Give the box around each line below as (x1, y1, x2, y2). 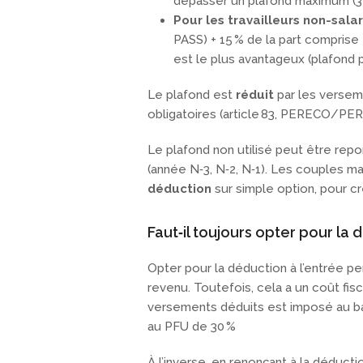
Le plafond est (147, 88, 236, 103)
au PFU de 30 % (147, 319, 236, 335)
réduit (236, 88, 274, 103)
